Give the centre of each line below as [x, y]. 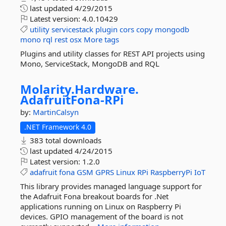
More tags [101, 39]
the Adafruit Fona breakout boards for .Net [94, 196]
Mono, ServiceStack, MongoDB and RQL [90, 64]
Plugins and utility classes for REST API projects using [112, 53]
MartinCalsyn [56, 112]
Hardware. [107, 89]
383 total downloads [65, 140]
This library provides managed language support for [111, 186]
